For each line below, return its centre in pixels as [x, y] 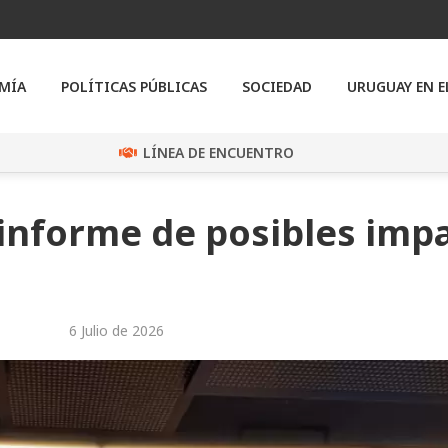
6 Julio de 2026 [116, 331]
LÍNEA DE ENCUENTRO [218, 153]
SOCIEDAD [277, 86]
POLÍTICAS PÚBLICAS [134, 86]
